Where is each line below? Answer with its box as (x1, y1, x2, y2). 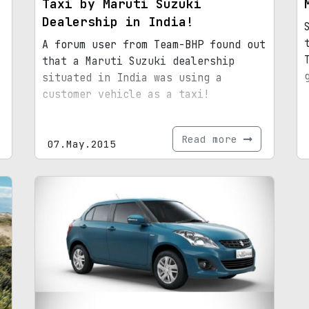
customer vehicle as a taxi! (42, 87, 210, 101)
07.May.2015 (48, 137, 116, 150)
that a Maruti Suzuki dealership (42, 54, 235, 68)
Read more (181, 132, 243, 146)
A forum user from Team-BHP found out (42, 37, 266, 52)
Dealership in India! (42, 13, 194, 30)
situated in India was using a (42, 70, 222, 85)
